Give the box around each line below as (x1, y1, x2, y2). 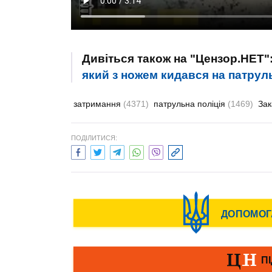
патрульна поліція (154, 99, 228, 109)
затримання (73, 99, 123, 109)
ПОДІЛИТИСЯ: (71, 134, 117, 141)
